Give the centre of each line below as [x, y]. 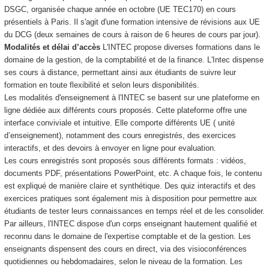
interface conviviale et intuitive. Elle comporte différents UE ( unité [119, 122]
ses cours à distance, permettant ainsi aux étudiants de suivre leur [120, 72]
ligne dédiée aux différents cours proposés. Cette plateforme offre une [125, 110]
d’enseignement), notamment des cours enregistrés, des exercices [120, 135]
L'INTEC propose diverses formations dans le [181, 47]
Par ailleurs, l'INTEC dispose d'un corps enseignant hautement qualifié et [130, 223]
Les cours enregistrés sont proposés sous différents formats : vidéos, [125, 160]
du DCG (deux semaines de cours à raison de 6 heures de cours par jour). [132, 34]
